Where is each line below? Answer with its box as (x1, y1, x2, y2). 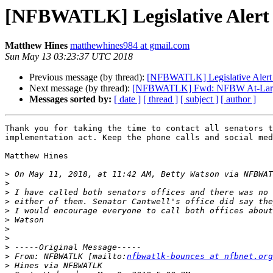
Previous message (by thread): (29, 72, 147, 83)
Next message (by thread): (29, 83, 132, 94)
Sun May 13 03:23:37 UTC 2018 (5, 51, 133, 62)
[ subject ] (180, 94, 218, 105)
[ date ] (114, 94, 141, 105)
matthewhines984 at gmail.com (70, 40, 190, 51)
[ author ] (221, 94, 256, 105)
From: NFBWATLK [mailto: (10, 252, 127, 261)
